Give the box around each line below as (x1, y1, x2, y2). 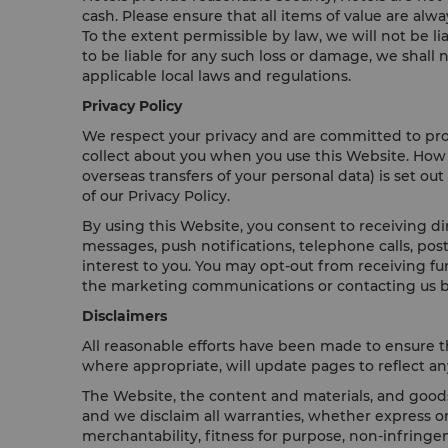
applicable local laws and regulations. (82, 67, 371, 85)
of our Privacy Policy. (82, 187, 230, 205)
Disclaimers (82, 307, 171, 325)
